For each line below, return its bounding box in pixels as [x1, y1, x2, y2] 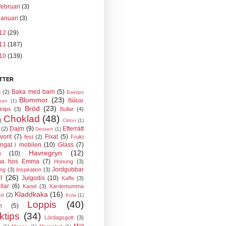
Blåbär [68, 97, 84, 103]
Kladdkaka [15, 190, 48, 198]
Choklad [3, 114, 40, 124]
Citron [62, 118, 76, 123]
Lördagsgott [44, 214, 74, 220]
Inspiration [16, 166, 41, 173]
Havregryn [28, 149, 62, 157]
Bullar [60, 106, 74, 112]
